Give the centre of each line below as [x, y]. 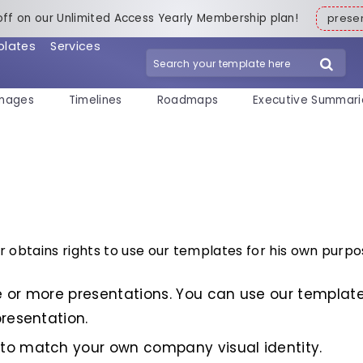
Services [75, 46]
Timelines [95, 100]
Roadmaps [188, 100]
